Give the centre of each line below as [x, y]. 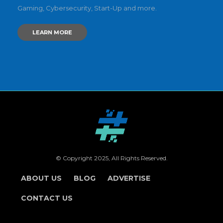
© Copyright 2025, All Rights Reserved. [111, 158]
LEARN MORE [52, 32]
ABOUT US [41, 178]
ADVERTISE [129, 178]
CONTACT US [47, 198]
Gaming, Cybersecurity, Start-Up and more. [87, 8]
